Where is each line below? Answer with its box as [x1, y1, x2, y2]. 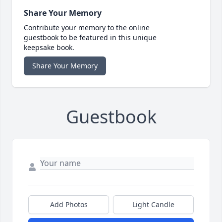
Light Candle [132, 200, 174, 210]
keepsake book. [24, 43, 74, 53]
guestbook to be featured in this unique [24, 33, 157, 43]
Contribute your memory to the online [24, 23, 150, 33]
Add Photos [50, 200, 88, 210]
